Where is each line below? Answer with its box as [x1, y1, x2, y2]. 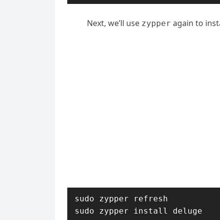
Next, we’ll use [87, 18, 141, 28]
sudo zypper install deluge [75, 206, 202, 216]
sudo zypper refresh [75, 194, 168, 203]
